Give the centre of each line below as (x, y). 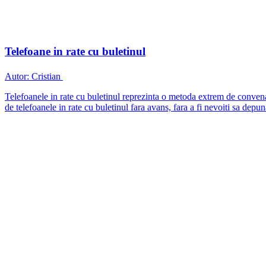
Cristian (46, 77)
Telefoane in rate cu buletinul (75, 51)
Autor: (17, 77)
